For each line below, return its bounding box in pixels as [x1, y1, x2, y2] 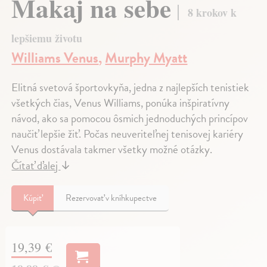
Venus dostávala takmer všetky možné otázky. [11, 140, 213, 158]
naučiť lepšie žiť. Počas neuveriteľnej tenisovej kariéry [11, 125, 244, 142]
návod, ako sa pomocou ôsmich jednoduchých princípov [11, 109, 249, 127]
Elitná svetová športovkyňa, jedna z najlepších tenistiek [11, 78, 250, 96]
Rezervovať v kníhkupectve [66, 191, 157, 204]
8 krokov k [188, 4, 237, 20]
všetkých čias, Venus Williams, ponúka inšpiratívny [11, 94, 230, 111]
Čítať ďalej [11, 156, 61, 174]
